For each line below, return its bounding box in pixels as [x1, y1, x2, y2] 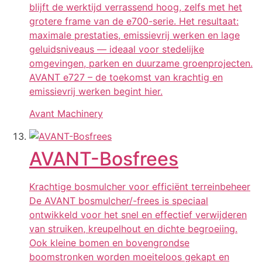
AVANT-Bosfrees [29, 147, 178, 170]
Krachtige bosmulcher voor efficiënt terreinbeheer [29, 180, 250, 192]
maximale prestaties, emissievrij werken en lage [29, 29, 240, 41]
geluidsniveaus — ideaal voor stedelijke [29, 43, 204, 55]
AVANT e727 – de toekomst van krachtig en [29, 71, 223, 83]
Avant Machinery [29, 108, 103, 120]
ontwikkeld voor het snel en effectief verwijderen [29, 208, 247, 220]
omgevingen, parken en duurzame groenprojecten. [29, 57, 253, 69]
